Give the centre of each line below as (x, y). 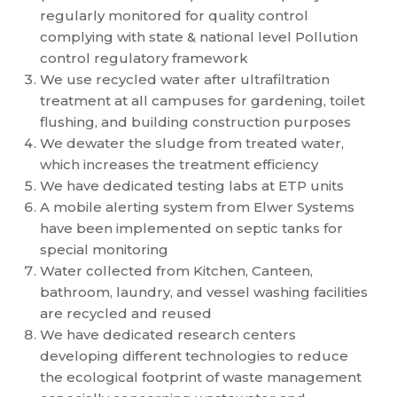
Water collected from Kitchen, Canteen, (176, 271)
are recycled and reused (126, 313)
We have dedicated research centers (168, 335)
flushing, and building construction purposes (195, 122)
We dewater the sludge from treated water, (192, 143)
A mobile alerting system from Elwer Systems (197, 207)
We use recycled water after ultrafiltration (185, 79)
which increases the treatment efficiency (179, 164)
